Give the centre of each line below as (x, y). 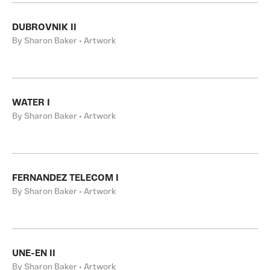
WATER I (31, 103)
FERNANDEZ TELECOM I (65, 178)
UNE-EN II (34, 254)
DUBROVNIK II (44, 28)
